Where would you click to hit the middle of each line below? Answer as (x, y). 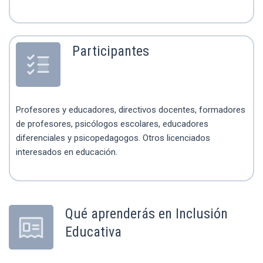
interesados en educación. (67, 152)
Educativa (93, 232)
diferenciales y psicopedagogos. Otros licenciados (113, 138)
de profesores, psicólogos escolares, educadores (112, 124)
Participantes (111, 51)
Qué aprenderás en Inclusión (146, 213)
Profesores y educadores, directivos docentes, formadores (131, 109)
